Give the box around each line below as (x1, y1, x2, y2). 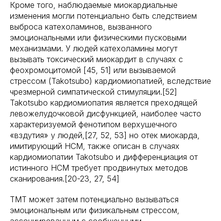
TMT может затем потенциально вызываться (10, 194, 179, 204)
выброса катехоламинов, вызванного (10, 22, 152, 32)
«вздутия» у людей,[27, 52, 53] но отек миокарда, (10, 130, 200, 140)
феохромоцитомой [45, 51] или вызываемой (10, 65, 176, 75)
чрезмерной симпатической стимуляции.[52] (10, 87, 177, 97)
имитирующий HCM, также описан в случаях (10, 141, 180, 151)
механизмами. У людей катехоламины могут (10, 43, 178, 53)
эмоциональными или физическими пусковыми (10, 33, 186, 42)
